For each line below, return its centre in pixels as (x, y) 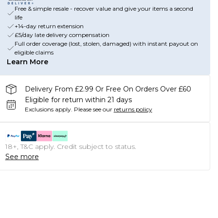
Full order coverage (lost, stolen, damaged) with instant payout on (106, 44)
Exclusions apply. (48, 109)
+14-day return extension (49, 26)
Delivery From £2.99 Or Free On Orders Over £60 (108, 89)
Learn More (27, 62)
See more (22, 157)
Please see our (93, 109)
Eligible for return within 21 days (78, 100)
